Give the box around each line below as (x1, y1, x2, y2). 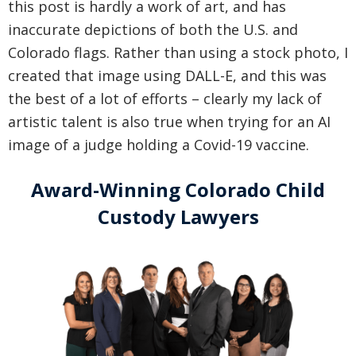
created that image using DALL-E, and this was (8, 66, 327, 86)
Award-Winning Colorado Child (31, 176, 325, 203)
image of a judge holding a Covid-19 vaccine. (8, 135, 309, 155)
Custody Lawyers (97, 203, 259, 230)
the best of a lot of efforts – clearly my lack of (8, 89, 322, 109)
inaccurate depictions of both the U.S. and (8, 20, 298, 40)
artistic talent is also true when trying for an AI (8, 112, 331, 132)
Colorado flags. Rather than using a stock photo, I (8, 43, 348, 63)
